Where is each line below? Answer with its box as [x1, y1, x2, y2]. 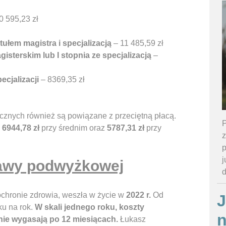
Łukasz [118, 215, 146, 224]
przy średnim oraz [39, 124, 107, 133]
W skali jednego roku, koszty [35, 203, 144, 212]
